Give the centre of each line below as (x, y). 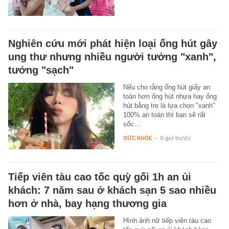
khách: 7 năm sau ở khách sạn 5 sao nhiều (112, 190)
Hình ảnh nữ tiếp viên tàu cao (167, 220)
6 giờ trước (175, 138)
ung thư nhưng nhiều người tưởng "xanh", (112, 56)
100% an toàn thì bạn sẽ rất (164, 114)
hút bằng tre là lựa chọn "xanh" (169, 105)
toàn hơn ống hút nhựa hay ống (170, 96)
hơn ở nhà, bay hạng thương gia (87, 203)
